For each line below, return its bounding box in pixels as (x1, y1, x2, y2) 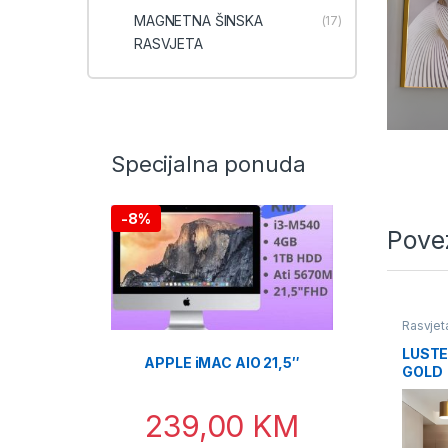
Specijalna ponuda (110, 150, 306, 177)
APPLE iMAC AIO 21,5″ (144, 353, 300, 371)
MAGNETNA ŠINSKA (133, 11, 263, 29)
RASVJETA (133, 34, 203, 52)
